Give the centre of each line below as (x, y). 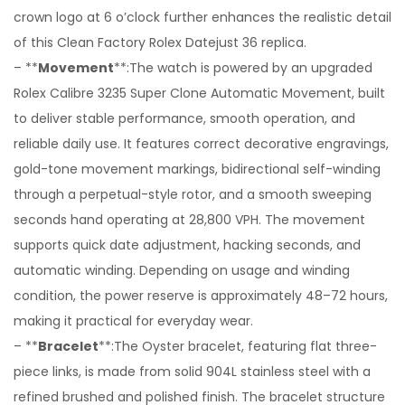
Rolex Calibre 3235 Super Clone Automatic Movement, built (199, 93)
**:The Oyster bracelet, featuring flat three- (238, 346)
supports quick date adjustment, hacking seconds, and (187, 245)
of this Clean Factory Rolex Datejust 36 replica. (160, 42)
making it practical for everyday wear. (133, 321)
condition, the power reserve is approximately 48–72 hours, (201, 296)
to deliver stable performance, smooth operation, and (184, 118)
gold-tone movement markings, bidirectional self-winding (197, 169)
